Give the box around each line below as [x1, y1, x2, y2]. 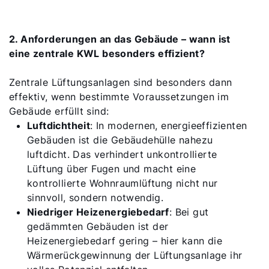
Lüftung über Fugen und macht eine [27, 163, 196, 175]
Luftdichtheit [27, 119, 91, 131]
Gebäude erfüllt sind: [9, 105, 109, 117]
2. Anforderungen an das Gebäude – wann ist [9, 33, 231, 45]
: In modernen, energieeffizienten [90, 119, 247, 131]
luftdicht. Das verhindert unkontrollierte [27, 148, 217, 160]
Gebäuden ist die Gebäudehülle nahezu [27, 134, 213, 146]
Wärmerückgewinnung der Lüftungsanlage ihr [27, 249, 243, 261]
